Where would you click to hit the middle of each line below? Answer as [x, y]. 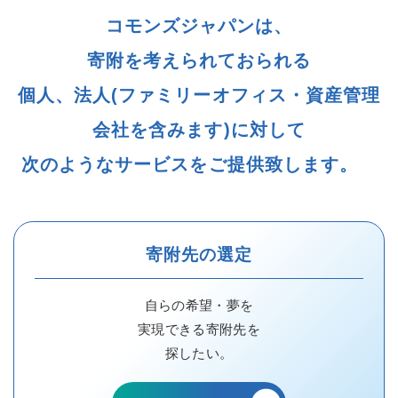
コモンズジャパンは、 [199, 26]
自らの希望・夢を [199, 305]
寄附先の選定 [199, 255]
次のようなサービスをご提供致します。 [199, 165]
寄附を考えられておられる [199, 61]
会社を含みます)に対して [199, 130]
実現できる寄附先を [199, 329]
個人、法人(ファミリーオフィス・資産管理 [199, 96]
